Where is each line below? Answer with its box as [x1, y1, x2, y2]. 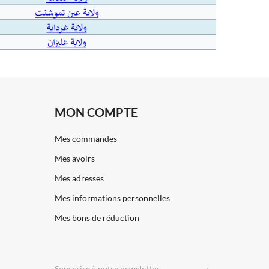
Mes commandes [55, 133, 117, 144]
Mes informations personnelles [55, 193, 170, 204]
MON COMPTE [55, 105, 138, 120]
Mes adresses [55, 173, 104, 184]
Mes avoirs [55, 153, 95, 164]
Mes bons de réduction [55, 213, 139, 223]
